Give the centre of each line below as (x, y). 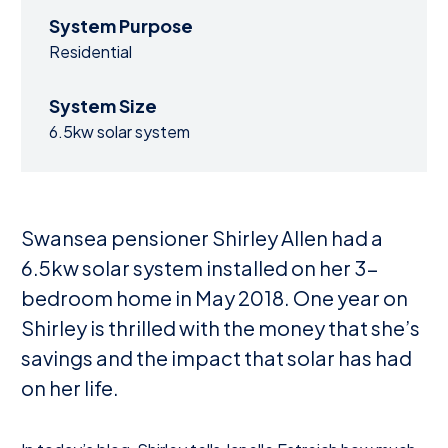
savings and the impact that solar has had (216, 357)
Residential (90, 51)
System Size (103, 105)
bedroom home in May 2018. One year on (214, 297)
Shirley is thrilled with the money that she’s (220, 327)
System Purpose (121, 25)
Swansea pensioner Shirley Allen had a (202, 237)
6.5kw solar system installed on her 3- (200, 267)
